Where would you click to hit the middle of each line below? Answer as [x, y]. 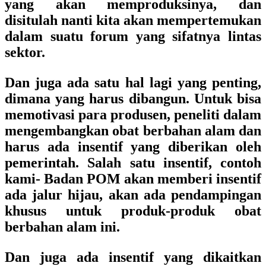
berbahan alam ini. [62, 227]
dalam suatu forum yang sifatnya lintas [133, 36]
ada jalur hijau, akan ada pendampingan [133, 195]
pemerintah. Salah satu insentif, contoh [133, 163]
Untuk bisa [228, 99]
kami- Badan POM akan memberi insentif [133, 179]
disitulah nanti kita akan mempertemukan [133, 20]
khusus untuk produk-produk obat [133, 211]
